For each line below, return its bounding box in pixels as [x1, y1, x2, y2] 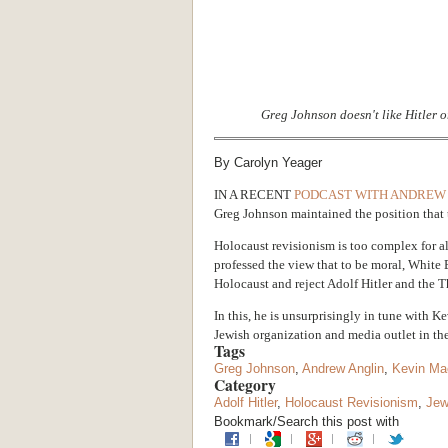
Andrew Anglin [302, 360, 384, 376]
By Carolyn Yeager [214, 154, 322, 170]
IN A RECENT [214, 186, 294, 202]
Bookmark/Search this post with [214, 413, 399, 429]
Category [214, 373, 281, 396]
